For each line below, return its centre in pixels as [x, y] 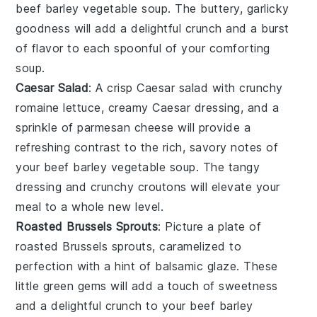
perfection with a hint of [86, 266]
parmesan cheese [126, 128]
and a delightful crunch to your [103, 306]
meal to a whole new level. [90, 207]
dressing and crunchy [77, 187]
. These [257, 266]
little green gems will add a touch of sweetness [147, 286]
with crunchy [246, 88]
